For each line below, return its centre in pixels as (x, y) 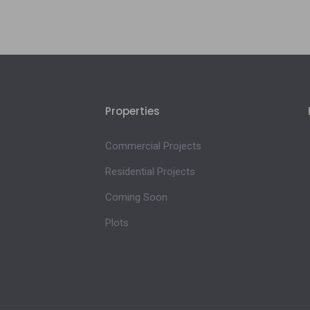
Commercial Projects (153, 146)
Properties (133, 111)
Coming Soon (136, 198)
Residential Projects (150, 172)
